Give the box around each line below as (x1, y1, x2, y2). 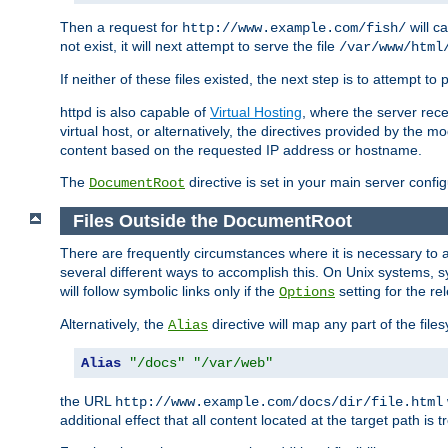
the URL (60, 393, 115, 410)
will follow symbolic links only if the (60, 283, 279, 300)
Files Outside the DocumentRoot (72, 210, 352, 231)
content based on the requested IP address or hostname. (60, 142, 422, 159)
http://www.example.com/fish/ (182, 20, 406, 37)
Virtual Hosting (210, 104, 302, 121)
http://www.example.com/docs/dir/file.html (115, 394, 443, 411)
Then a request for (60, 19, 182, 36)
